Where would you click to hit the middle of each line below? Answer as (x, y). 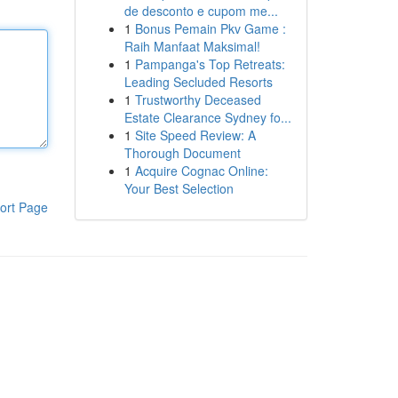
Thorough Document (182, 153)
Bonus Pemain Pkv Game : (210, 28)
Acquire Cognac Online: (201, 171)
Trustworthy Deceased (198, 99)
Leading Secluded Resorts (198, 82)
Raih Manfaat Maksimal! (192, 46)
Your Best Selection (179, 188)
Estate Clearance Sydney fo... (207, 117)
